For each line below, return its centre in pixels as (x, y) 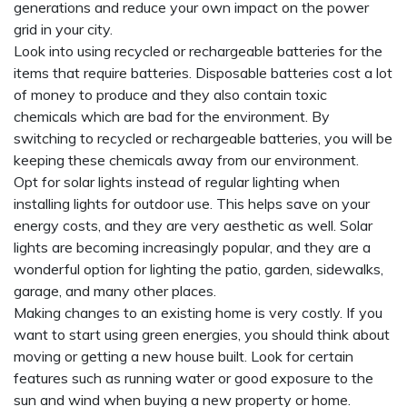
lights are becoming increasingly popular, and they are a (192, 247)
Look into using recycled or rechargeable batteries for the (198, 51)
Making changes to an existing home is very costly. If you (198, 313)
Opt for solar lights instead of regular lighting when (177, 182)
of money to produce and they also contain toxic (170, 94)
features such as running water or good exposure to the (194, 378)
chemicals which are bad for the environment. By (172, 116)
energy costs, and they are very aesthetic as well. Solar (193, 225)
